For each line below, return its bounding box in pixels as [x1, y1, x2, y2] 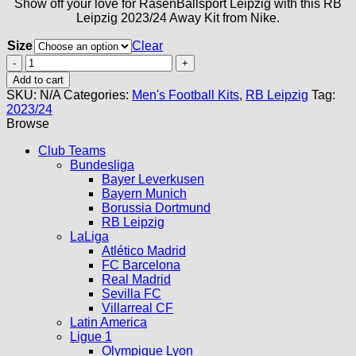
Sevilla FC [102, 286, 161, 300]
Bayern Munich [102, 186, 187, 200]
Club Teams [38, 143, 106, 157]
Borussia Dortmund [102, 200, 211, 215]
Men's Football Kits [132, 87, 239, 102]
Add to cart [13, 73, 64, 86]
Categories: [64, 87, 132, 102]
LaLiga [70, 229, 109, 243]
